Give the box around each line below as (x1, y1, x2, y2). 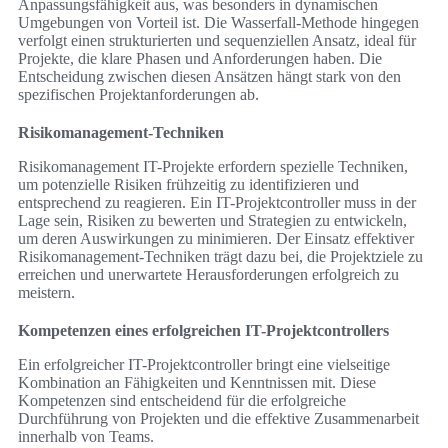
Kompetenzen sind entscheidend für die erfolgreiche (18, 392, 346, 410)
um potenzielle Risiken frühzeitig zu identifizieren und (18, 176, 359, 194)
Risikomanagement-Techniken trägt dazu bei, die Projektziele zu (18, 248, 423, 266)
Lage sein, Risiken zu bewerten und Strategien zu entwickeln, (18, 212, 407, 230)
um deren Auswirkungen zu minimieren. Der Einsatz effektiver (18, 230, 414, 248)
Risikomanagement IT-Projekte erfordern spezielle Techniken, (18, 158, 408, 176)
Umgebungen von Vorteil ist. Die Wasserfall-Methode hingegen (18, 14, 419, 32)
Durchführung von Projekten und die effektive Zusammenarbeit (18, 410, 419, 428)
